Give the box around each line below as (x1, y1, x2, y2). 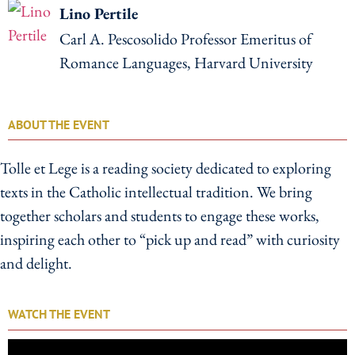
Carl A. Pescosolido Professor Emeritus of (59, 29, 312, 50)
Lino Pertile (59, 3, 139, 25)
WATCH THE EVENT (8, 306, 110, 323)
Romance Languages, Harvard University (59, 52, 314, 74)
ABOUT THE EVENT (8, 116, 109, 133)
